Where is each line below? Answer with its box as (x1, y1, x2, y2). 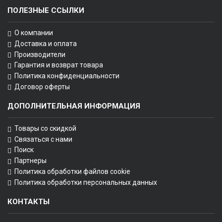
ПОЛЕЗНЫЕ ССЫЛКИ (7, 6, 84, 15)
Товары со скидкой (14, 124, 76, 132)
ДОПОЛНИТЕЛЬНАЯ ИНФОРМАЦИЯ (7, 101, 140, 111)
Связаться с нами (14, 135, 72, 143)
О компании (14, 29, 53, 37)
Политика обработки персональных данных (14, 178, 157, 186)
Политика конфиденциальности (14, 72, 119, 80)
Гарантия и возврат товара (14, 61, 103, 69)
